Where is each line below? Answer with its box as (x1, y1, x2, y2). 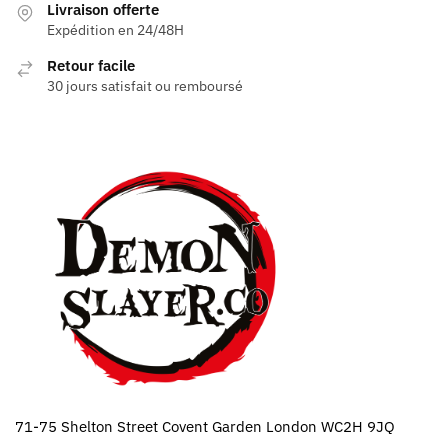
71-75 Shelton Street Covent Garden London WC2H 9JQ (15, 416, 395, 436)
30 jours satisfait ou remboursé (47, 77, 243, 96)
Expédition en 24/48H (47, 21, 184, 40)
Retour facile (47, 56, 135, 76)
